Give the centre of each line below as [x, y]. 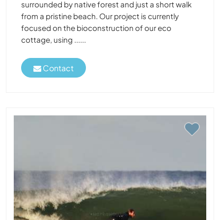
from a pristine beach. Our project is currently [100, 16]
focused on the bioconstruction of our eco [96, 28]
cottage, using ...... [54, 40]
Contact [57, 68]
